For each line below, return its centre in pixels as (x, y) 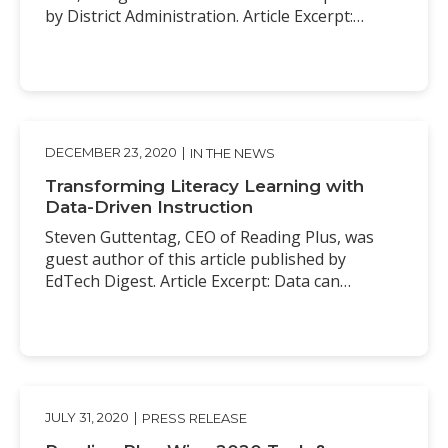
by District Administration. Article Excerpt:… (204, 15)
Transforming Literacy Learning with (204, 185)
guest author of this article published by (195, 258)
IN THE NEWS (232, 152)
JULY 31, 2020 (87, 417)
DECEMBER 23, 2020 (111, 152)
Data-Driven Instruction (149, 206)
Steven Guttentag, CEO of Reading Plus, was (209, 236)
